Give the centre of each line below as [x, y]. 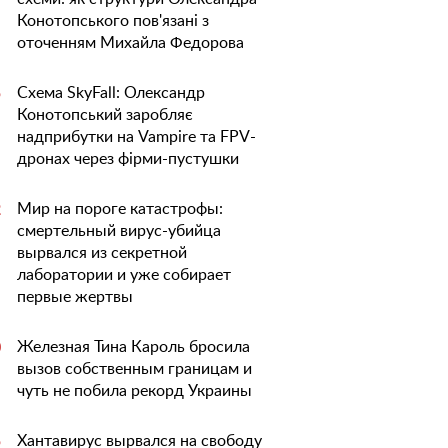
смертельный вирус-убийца [119, 231]
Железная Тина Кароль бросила [133, 347]
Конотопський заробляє [105, 115]
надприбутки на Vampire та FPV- [136, 137]
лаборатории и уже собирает [124, 275]
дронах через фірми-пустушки [128, 159]
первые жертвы [75, 297]
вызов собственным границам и [134, 369]
